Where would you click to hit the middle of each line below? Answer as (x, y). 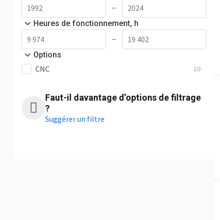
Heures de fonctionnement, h (86, 23)
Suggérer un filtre (75, 119)
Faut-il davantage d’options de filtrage (123, 97)
